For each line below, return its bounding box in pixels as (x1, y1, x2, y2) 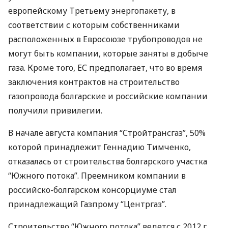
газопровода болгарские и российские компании (8, 91, 208, 102)
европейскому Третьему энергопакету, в (8, 5, 176, 16)
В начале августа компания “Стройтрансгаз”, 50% (8, 127, 206, 138)
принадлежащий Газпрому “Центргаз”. (8, 198, 166, 210)
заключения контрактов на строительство (8, 76, 180, 88)
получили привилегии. (8, 105, 102, 116)
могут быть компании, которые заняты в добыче (8, 48, 208, 59)
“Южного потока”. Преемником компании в (8, 170, 186, 181)
